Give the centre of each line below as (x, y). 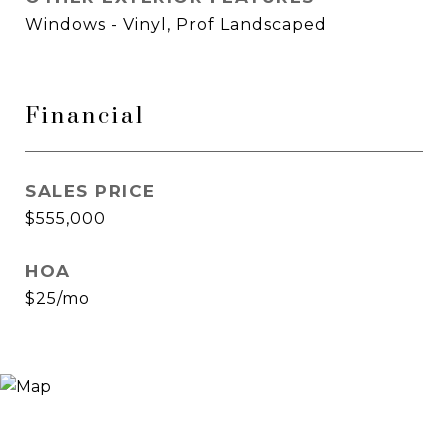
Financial (85, 116)
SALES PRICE (90, 191)
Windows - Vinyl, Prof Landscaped (176, 24)
